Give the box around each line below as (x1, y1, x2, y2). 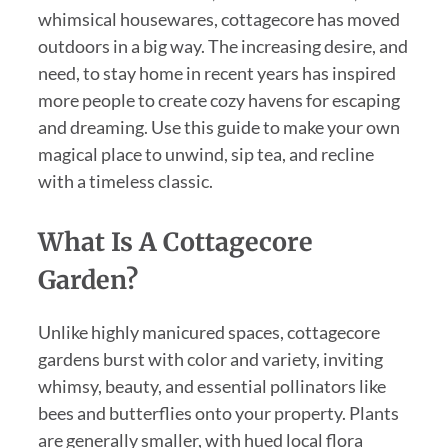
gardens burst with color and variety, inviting (37, 347, 383, 370)
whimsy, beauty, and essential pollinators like (37, 374, 386, 397)
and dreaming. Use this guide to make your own (37, 116, 400, 139)
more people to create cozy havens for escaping (37, 89, 400, 112)
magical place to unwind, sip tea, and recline (37, 143, 374, 166)
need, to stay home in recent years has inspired (37, 62, 396, 85)
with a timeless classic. (37, 170, 213, 193)
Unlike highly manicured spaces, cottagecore (37, 320, 380, 343)
